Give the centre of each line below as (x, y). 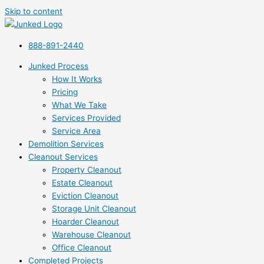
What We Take (79, 105)
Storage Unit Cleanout (94, 209)
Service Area (76, 131)
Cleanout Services (63, 157)
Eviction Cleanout (85, 196)
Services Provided (86, 118)
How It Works (77, 79)
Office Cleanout (82, 248)
